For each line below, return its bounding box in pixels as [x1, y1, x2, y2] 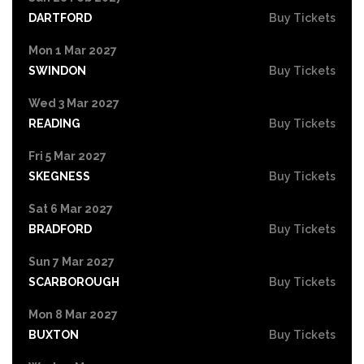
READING [28, 116, 80, 130]
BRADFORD [28, 222, 92, 236]
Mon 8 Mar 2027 [28, 307, 118, 321]
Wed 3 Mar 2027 [28, 96, 119, 110]
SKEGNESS [28, 169, 90, 183]
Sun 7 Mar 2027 [28, 254, 115, 268]
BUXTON [28, 327, 79, 341]
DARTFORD [28, 11, 92, 24]
